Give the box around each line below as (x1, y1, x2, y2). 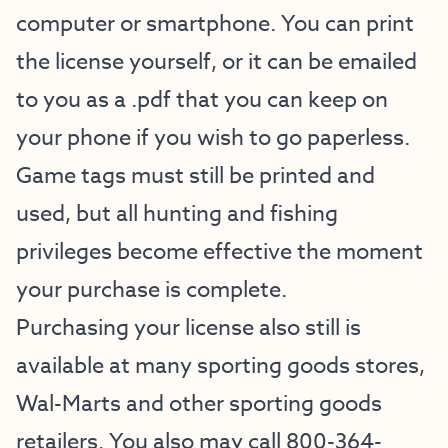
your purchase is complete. (16, 274, 292, 306)
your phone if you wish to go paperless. (16, 122, 410, 154)
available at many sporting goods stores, (16, 350, 425, 382)
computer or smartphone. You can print (16, 8, 414, 40)
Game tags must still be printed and (16, 160, 375, 192)
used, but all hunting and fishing (16, 198, 338, 230)
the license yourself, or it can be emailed (16, 46, 417, 78)
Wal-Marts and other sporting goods (16, 388, 382, 420)
